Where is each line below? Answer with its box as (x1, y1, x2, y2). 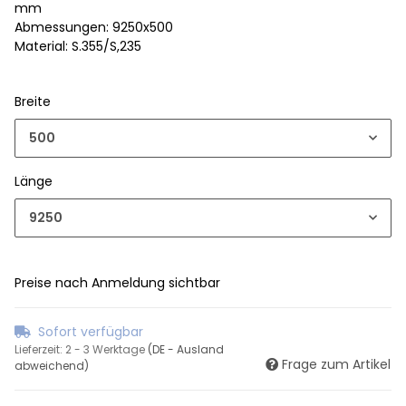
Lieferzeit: (14, 341, 65, 357)
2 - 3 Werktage (65, 341, 148, 357)
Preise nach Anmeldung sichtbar (14, 273, 220, 292)
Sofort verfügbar (38, 322, 143, 341)
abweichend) (14, 357, 89, 373)
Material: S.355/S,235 (14, 36, 141, 55)
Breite (14, 92, 54, 111)
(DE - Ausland (148, 341, 224, 357)
